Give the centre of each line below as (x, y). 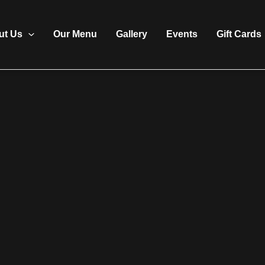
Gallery (131, 34)
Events (182, 34)
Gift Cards (239, 34)
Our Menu (75, 34)
